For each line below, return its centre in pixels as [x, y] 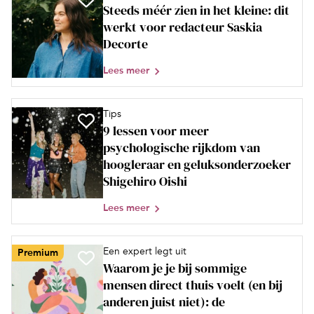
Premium [38, 252]
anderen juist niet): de [164, 301]
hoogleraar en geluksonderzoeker [197, 164]
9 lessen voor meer [156, 130]
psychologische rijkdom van [182, 147]
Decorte [125, 43]
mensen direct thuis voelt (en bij [193, 285]
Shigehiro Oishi [145, 181]
